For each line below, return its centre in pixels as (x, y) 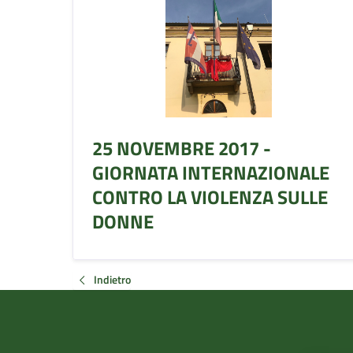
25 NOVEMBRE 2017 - (182, 148)
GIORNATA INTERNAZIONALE (211, 172)
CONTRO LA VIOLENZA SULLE (210, 197)
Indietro (112, 279)
